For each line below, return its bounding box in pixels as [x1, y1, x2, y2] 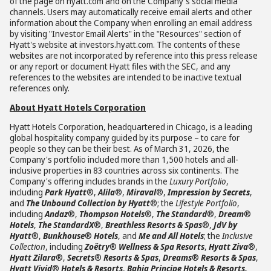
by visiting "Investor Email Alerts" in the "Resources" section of [10, 28, 241, 39]
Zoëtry [85, 241, 109, 252]
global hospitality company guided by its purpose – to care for [10, 132, 240, 143]
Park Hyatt [45, 186, 87, 198]
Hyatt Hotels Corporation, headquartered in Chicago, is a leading [10, 121, 252, 132]
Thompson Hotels [79, 208, 145, 220]
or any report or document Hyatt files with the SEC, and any [10, 60, 230, 72]
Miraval [126, 186, 156, 198]
